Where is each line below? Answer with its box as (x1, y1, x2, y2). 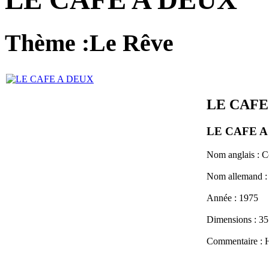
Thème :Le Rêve (5, 29, 174, 56)
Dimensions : (207, 214, 259, 225)
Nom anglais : (207, 149, 262, 160)
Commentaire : (207, 235, 262, 246)
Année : (207, 192, 239, 203)
